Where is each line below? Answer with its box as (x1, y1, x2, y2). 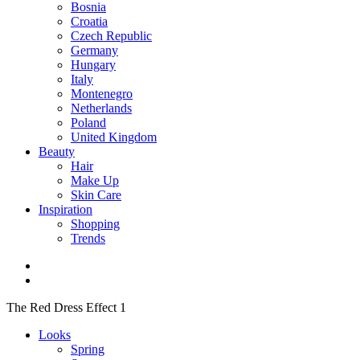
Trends (71, 231, 105, 245)
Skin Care (71, 188, 121, 202)
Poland (71, 116, 106, 129)
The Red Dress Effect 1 (6, 301, 126, 314)
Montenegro (71, 87, 133, 100)
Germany (71, 43, 118, 57)
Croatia (71, 14, 108, 28)
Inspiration (39, 202, 92, 216)
